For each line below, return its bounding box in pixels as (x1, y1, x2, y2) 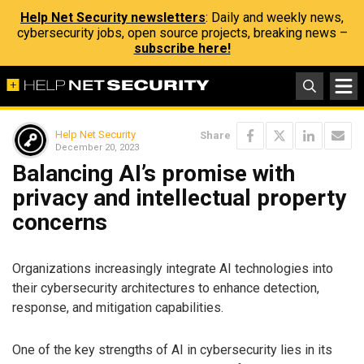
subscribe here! (133, 41, 231, 56)
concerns (12, 209, 107, 236)
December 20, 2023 (55, 141, 139, 153)
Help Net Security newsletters (20, 10, 206, 25)
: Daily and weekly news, (206, 10, 344, 25)
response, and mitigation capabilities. (12, 299, 223, 315)
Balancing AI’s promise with (12, 160, 295, 187)
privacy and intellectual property (12, 184, 346, 211)
